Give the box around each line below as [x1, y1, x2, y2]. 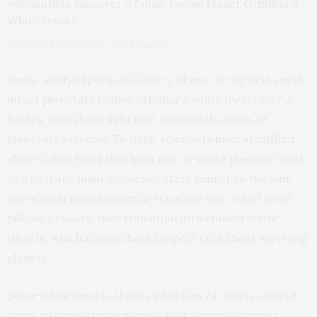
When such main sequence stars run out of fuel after [7, 191, 292, 205]
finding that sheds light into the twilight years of [7, 112, 267, 126]
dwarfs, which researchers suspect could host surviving [7, 231, 308, 245]
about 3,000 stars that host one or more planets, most [7, 151, 304, 166]
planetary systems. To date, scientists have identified [7, 132, 294, 146]
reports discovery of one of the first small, [72, 72, 305, 86]
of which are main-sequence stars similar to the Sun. [7, 171, 292, 185]
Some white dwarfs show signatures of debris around [7, 288, 296, 302]
